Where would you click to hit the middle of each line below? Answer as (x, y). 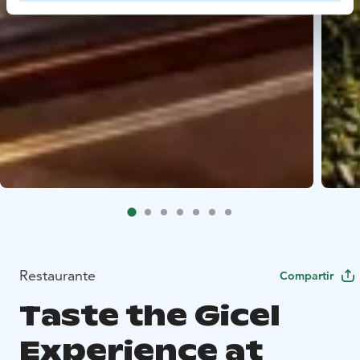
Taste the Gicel (150, 316)
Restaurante (57, 275)
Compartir (307, 275)
